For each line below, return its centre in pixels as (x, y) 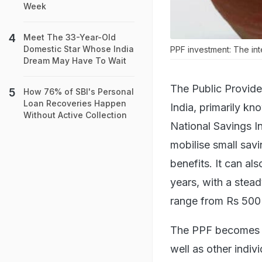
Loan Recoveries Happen (75, 103)
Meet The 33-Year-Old (70, 37)
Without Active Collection (75, 115)
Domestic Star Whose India (79, 49)
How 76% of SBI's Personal (79, 92)
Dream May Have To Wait (75, 61)
